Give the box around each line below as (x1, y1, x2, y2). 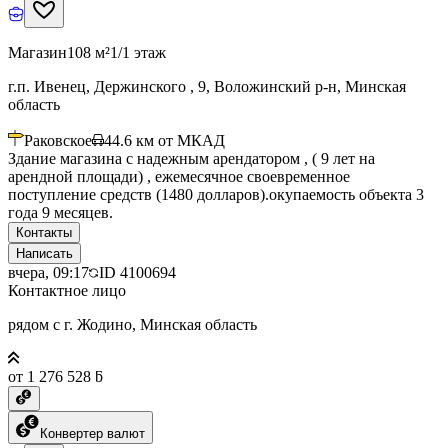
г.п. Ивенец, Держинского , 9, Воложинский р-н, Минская (8, 77, 406, 95)
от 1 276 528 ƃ (8, 367, 103, 385)
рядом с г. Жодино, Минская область (8, 315, 257, 333)
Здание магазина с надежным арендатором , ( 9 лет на (8, 149, 375, 167)
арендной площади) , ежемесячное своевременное (8, 167, 350, 185)
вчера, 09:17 (8, 263, 89, 281)
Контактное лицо (8, 281, 126, 299)
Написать (16, 245, 73, 261)
